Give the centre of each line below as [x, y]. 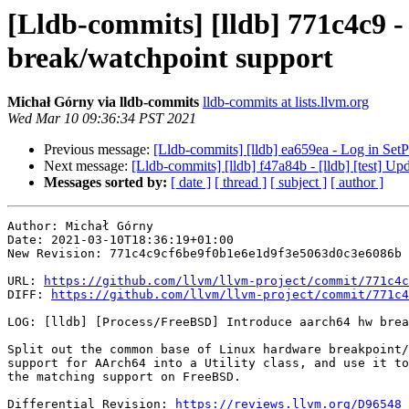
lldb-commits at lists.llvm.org [286, 102]
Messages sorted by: [105, 183]
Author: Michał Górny [80, 226]
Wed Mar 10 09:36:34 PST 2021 [102, 119]
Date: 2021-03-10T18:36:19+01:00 [121, 240]
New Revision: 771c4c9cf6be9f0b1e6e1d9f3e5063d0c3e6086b [204, 254]
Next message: [88, 166]
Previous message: [99, 150]
